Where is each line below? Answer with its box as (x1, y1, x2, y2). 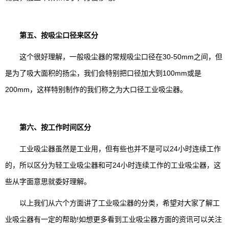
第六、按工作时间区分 (19, 123, 91, 131)
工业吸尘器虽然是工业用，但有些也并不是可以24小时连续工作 (5, 144, 221, 153)
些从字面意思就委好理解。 (5, 177, 91, 186)
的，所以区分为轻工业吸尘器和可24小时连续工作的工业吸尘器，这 (5, 161, 221, 169)
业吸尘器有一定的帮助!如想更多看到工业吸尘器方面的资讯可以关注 (5, 215, 222, 223)
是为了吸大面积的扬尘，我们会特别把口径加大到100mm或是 (5, 68, 201, 77)
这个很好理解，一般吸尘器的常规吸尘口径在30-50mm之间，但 (5, 52, 222, 61)
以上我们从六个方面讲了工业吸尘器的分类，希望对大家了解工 (5, 198, 220, 207)
